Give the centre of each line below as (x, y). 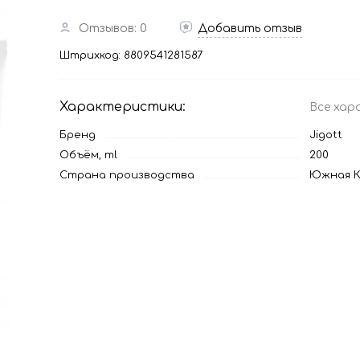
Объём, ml (88, 155)
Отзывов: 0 (113, 29)
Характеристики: (123, 107)
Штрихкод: (92, 55)
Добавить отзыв (250, 29)
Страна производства (127, 175)
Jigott (326, 135)
